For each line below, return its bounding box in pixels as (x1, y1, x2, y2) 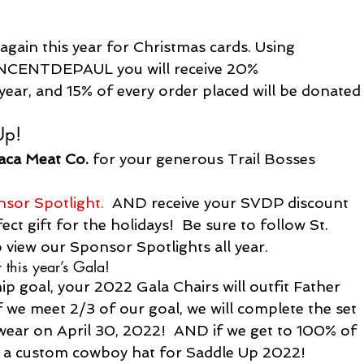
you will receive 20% (117, 59, 263, 77)
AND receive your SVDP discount (104, 193, 353, 211)
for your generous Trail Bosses (89, 149, 320, 167)
